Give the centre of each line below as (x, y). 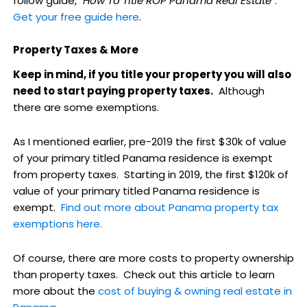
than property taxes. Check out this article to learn (144, 275)
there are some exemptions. (86, 107)
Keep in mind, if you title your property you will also (152, 74)
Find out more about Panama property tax (169, 207)
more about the (55, 291)
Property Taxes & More (75, 49)
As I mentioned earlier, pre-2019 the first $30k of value (149, 141)
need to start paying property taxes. (113, 90)
